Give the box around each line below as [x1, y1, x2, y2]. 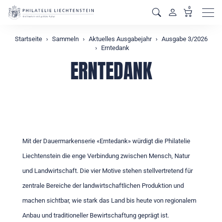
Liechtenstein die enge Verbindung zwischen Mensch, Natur [22, 152, 190, 160]
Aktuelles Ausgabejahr [88, 35, 152, 43]
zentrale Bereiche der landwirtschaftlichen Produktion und [22, 182, 184, 189]
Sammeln [52, 35, 79, 43]
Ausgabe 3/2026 [161, 35, 208, 43]
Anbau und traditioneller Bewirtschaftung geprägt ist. [22, 212, 169, 219]
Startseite [14, 35, 42, 43]
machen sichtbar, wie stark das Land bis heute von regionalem [22, 197, 196, 204]
